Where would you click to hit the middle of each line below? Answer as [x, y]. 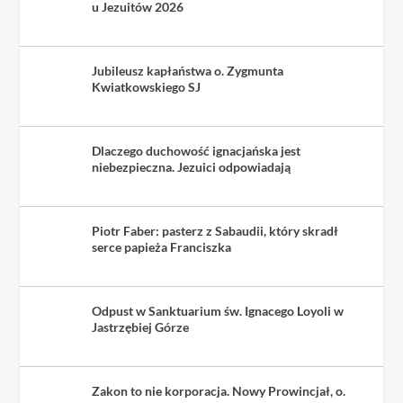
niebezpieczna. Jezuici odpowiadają [192, 167]
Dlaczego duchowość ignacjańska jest [197, 151]
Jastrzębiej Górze [141, 327]
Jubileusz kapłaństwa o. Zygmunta [188, 71]
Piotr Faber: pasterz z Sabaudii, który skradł [215, 231]
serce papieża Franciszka [162, 247]
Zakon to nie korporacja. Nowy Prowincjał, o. [219, 391]
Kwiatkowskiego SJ [147, 87]
